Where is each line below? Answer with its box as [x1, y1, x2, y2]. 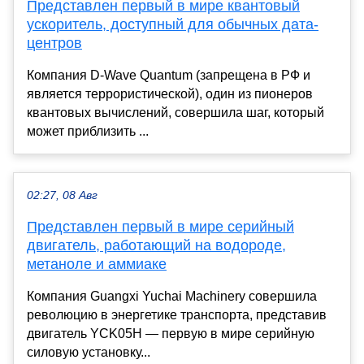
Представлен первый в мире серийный [27, 218, 294, 235]
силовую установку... [27, 344, 150, 359]
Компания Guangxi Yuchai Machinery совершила [27, 288, 317, 303]
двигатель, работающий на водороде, [27, 236, 286, 253]
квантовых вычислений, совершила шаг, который [27, 105, 324, 119]
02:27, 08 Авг [27, 188, 97, 201]
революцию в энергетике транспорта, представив [27, 307, 327, 322]
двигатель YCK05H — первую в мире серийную [27, 326, 314, 340]
